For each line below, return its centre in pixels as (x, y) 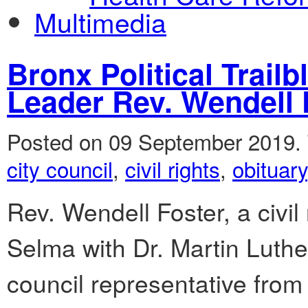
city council (60, 169)
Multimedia (100, 21)
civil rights (173, 169)
